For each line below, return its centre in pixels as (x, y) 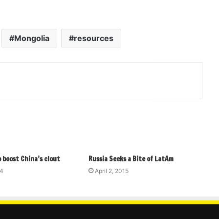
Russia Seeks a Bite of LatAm (131, 159)
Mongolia (32, 38)
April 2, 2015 (111, 171)
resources (93, 38)
